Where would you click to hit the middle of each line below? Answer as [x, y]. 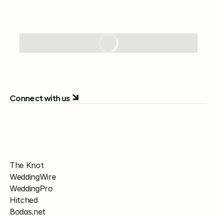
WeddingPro [31, 188]
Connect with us [40, 97]
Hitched [24, 200]
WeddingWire [33, 177]
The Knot [27, 165]
